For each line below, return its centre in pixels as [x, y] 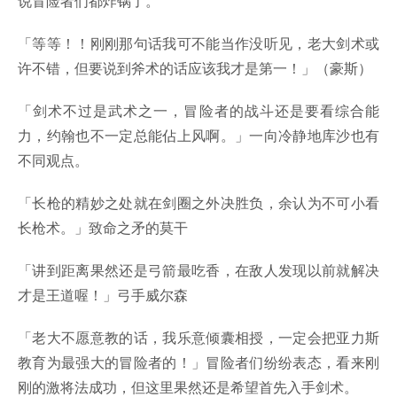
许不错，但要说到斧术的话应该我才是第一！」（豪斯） [195, 68]
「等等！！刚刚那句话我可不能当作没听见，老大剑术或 [198, 43]
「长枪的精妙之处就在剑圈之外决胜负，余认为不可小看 [198, 203]
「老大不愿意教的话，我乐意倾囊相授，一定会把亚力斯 [198, 338]
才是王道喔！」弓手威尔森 [103, 295]
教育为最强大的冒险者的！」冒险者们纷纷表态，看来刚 [198, 362]
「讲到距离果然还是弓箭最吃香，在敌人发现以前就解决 [198, 270]
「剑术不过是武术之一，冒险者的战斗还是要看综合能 [198, 111]
